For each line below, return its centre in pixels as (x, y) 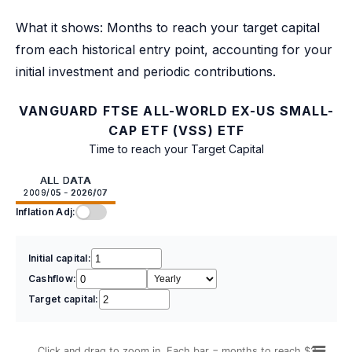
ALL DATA (65, 180)
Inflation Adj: (46, 212)
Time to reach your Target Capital (176, 149)
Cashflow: (53, 279)
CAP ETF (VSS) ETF (176, 131)
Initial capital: (60, 258)
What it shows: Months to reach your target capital (168, 28)
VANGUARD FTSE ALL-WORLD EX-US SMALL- (176, 111)
